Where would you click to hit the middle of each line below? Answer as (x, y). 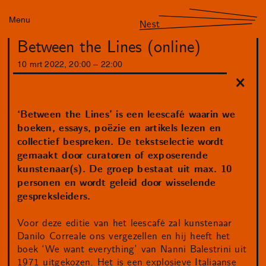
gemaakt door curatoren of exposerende (113, 156)
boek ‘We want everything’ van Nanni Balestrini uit (132, 250)
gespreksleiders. (54, 197)
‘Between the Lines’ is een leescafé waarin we (126, 115)
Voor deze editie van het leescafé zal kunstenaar (125, 224)
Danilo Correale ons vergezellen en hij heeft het (124, 237)
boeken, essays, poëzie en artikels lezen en (119, 129)
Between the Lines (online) (109, 48)
